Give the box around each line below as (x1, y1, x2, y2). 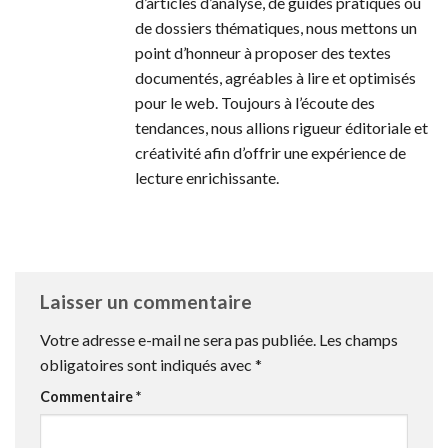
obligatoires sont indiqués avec (40, 355, 255, 374)
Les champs (319, 330, 398, 349)
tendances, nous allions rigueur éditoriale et (135, 117, 428, 137)
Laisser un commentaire (40, 290, 256, 314)
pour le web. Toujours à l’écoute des (135, 92, 375, 112)
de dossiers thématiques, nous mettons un (135, 17, 417, 37)
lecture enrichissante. (135, 167, 279, 187)
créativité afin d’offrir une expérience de (135, 142, 406, 162)
